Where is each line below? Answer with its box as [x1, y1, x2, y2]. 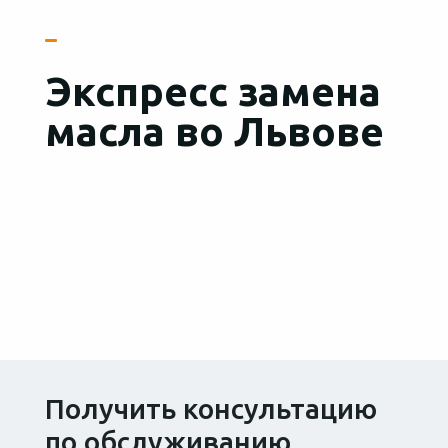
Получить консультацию [44, 393, 377, 424]
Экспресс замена [44, 69, 381, 114]
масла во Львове [44, 109, 384, 154]
